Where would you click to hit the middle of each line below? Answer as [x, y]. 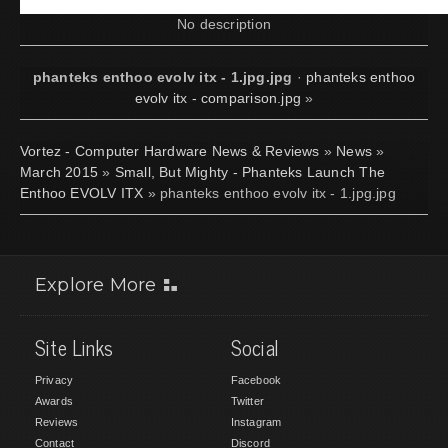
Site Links [74, 347]
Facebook [256, 379]
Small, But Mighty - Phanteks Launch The [249, 171]
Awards [54, 400]
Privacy [54, 379]
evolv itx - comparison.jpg [218, 97]
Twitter [247, 400]
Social [255, 347]
